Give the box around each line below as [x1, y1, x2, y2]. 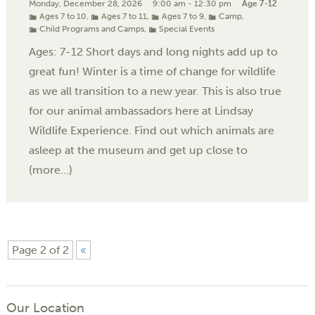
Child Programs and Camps [39, 24, 144, 34]
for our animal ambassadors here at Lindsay [29, 104, 253, 118]
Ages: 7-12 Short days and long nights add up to [29, 45, 278, 59]
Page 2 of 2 [12, 243, 69, 257]
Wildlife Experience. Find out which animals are [29, 124, 274, 138]
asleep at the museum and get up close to [29, 143, 247, 157]
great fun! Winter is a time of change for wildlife [29, 65, 276, 79]
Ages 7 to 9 [162, 11, 204, 22]
